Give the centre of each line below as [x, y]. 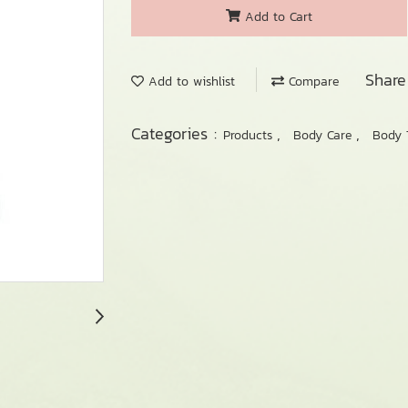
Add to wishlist [189, 82]
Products [250, 135]
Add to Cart [278, 16]
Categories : [177, 133]
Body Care [325, 135]
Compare [311, 82]
